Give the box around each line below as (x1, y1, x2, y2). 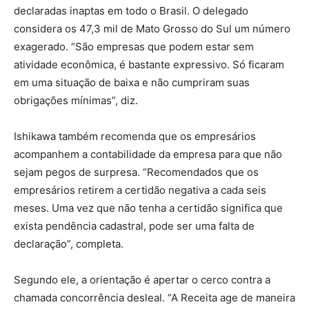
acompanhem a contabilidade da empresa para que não (14, 147, 282, 161)
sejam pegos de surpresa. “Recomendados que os (14, 165, 259, 179)
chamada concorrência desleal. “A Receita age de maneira (14, 290, 295, 304)
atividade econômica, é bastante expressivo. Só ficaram (14, 57, 284, 71)
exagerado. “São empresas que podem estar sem (14, 39, 254, 53)
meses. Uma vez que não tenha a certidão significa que (14, 201, 283, 215)
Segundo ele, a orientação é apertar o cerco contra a (14, 272, 270, 286)
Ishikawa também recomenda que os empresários (14, 129, 256, 143)
